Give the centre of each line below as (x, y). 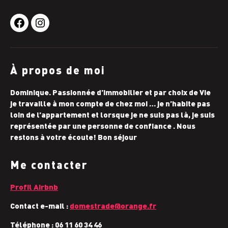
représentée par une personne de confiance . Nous (103, 126)
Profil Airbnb (34, 187)
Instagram (61, 29)
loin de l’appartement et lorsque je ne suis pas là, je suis (112, 115)
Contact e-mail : (40, 206)
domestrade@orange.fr (113, 206)
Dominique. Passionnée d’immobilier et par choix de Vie (110, 92)
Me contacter (49, 165)
